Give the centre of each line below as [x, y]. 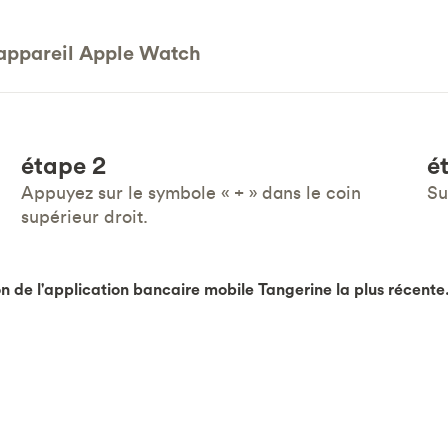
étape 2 [64, 164]
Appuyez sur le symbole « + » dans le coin [191, 192]
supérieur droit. [85, 216]
